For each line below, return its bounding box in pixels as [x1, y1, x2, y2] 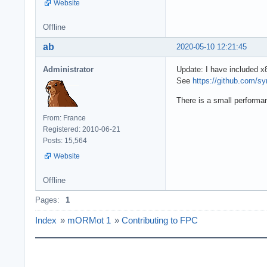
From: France [43, 114, 86, 123]
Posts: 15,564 [43, 136, 87, 145]
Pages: [35, 195, 60, 205]
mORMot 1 [67, 215, 111, 226]
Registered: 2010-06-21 [43, 125, 120, 134]
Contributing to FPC [122, 215, 198, 226]
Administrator [43, 65, 94, 74]
